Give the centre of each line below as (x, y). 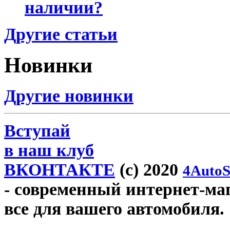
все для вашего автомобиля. (114, 209)
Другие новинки (69, 96)
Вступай (37, 131)
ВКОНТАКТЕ (60, 170)
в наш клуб (49, 150)
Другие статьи (61, 34)
